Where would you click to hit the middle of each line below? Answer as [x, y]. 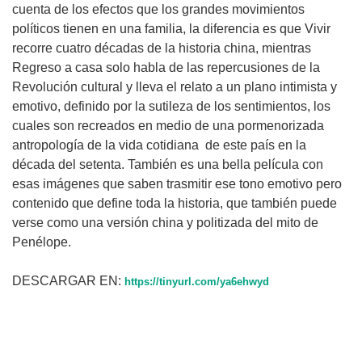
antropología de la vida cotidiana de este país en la [159, 145]
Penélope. [51, 242]
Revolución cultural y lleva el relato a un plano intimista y [175, 86]
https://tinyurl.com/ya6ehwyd [197, 282]
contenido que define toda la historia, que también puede [175, 203]
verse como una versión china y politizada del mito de [165, 222]
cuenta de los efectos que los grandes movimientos [158, 9]
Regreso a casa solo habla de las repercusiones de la [166, 67]
